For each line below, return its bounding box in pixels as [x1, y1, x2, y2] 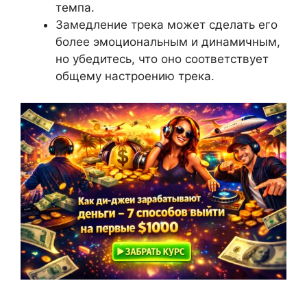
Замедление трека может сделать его [56, 18, 278, 32]
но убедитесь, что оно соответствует [56, 52, 269, 66]
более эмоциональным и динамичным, [56, 35, 280, 49]
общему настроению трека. [56, 69, 214, 84]
